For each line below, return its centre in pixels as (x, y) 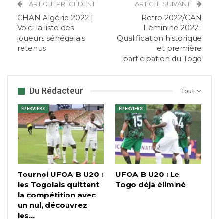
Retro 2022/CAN (172, 18)
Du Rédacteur (56, 91)
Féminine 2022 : (173, 28)
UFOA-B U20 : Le (147, 175)
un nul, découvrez (52, 205)
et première (179, 48)
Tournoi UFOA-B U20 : (60, 175)
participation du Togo (162, 59)
